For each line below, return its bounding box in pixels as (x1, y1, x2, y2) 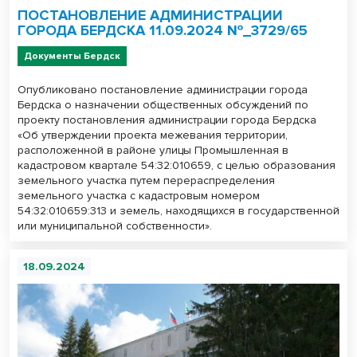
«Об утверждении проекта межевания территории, (18, 127, 288, 142)
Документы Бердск (24, 49, 120, 62)
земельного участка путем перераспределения (18, 173, 275, 187)
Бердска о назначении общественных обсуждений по (18, 97, 308, 112)
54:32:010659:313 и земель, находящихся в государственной (18, 203, 339, 218)
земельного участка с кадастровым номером (18, 188, 260, 202)
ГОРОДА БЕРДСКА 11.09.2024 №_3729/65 (18, 21, 308, 39)
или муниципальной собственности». (18, 218, 212, 233)
